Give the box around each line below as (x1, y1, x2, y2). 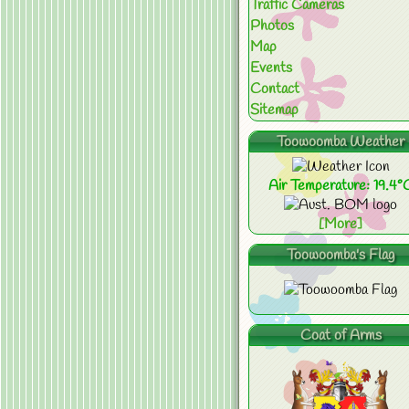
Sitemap (250, 100, 299, 120)
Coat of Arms (299, 326, 382, 345)
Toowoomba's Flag (287, 246, 394, 265)
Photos (250, 16, 294, 36)
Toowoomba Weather (277, 132, 404, 152)
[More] (319, 215, 362, 234)
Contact (250, 79, 299, 99)
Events (250, 58, 292, 78)
